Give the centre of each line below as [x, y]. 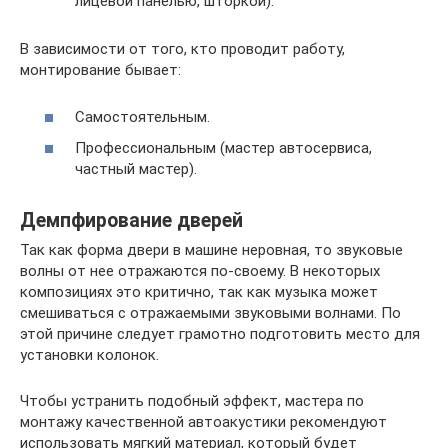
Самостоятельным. [142, 116]
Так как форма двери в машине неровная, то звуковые [211, 250]
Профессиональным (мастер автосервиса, [223, 148]
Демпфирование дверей [131, 220]
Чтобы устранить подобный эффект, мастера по [192, 401]
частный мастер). [136, 169]
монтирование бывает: [100, 70]
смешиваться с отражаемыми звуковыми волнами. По [210, 313]
